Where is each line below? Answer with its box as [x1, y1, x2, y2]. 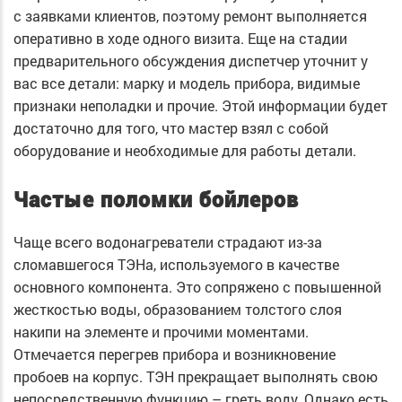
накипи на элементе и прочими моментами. [13, 321, 309, 341]
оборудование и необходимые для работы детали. [13, 140, 356, 160]
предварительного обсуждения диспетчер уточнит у [13, 50, 368, 70]
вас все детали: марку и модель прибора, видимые [13, 73, 360, 92]
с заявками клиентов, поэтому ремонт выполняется [13, 5, 367, 25]
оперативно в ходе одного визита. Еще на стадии [13, 28, 347, 48]
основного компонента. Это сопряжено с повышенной [13, 276, 381, 296]
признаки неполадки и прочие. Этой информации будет [13, 95, 388, 115]
